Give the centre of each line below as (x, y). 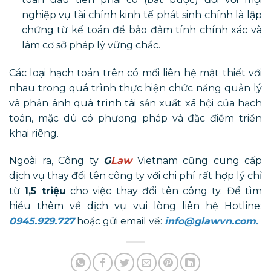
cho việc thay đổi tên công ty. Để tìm (164, 191)
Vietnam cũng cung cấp (197, 161)
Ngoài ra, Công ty (56, 161)
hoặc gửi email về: (119, 221)
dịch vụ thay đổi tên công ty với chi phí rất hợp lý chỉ (135, 176)
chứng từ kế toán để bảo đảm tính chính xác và (142, 30)
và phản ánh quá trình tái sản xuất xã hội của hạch (135, 103)
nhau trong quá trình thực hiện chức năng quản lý (135, 88)
